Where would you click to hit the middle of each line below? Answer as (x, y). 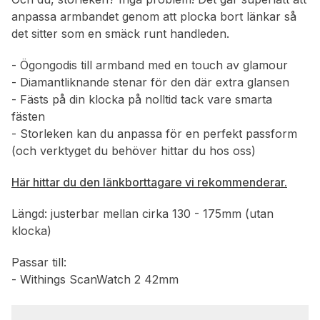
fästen (28, 117)
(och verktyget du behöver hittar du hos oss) (134, 151)
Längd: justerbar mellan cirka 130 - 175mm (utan (142, 214)
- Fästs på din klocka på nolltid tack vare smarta (142, 100)
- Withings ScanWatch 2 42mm (95, 280)
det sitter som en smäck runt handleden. (120, 34)
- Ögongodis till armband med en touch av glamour (150, 65)
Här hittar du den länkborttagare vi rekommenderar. (149, 182)
